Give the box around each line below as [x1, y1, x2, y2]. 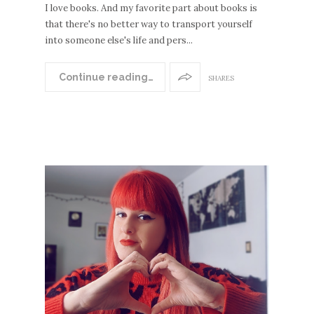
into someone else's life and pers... [45, 34, 193, 47]
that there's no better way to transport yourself [45, 18, 252, 31]
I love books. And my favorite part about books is [45, 2, 257, 15]
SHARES [208, 73, 234, 83]
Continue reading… [57, 71, 153, 83]
